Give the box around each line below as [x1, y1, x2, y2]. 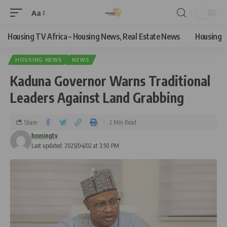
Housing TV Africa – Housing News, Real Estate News [8, 31, 180, 42]
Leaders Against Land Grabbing [10, 89, 184, 106]
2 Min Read [109, 118, 136, 126]
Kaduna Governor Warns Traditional [10, 72, 210, 89]
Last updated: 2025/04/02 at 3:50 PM [31, 142, 119, 149]
